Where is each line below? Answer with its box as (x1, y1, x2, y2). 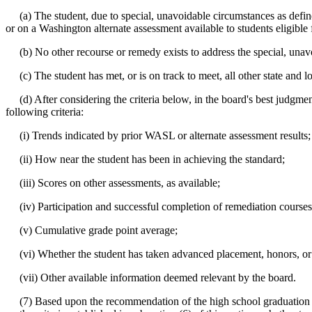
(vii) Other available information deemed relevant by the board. (6, 272, 296, 283)
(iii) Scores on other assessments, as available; (6, 177, 220, 189)
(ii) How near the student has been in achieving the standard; (6, 153, 285, 165)
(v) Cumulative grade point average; (6, 224, 178, 236)
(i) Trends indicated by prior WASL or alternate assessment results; (6, 130, 311, 141)
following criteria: (6, 106, 84, 118)
